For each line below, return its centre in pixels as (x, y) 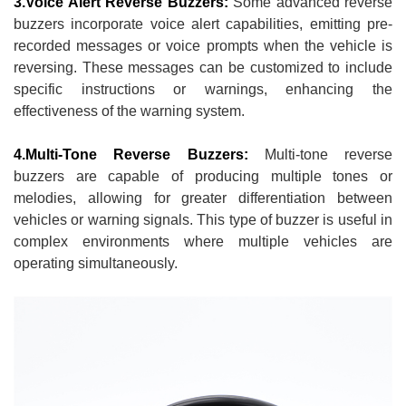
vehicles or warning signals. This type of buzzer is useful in (203, 219)
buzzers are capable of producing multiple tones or (203, 176)
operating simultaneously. (96, 263)
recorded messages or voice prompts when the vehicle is (203, 45)
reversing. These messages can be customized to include (203, 67)
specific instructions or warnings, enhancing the (203, 89)
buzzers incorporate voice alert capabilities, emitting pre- (203, 24)
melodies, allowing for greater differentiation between (203, 198)
